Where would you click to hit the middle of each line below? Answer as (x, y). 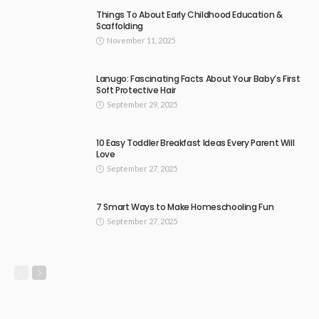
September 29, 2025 (142, 105)
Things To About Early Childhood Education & (189, 15)
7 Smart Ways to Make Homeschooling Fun (185, 207)
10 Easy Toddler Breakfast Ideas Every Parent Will (195, 143)
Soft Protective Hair (136, 90)
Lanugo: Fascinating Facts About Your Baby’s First (198, 79)
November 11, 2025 (141, 41)
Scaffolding (120, 26)
